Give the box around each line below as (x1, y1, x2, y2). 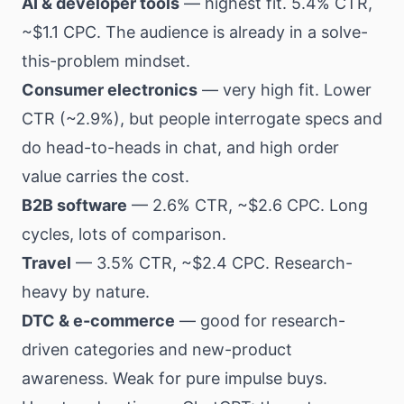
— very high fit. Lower (197, 80, 372, 99)
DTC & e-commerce (22, 311, 175, 330)
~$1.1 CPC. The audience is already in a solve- (22, 23, 368, 41)
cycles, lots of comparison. (22, 225, 226, 243)
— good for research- (175, 311, 345, 330)
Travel (22, 253, 71, 272)
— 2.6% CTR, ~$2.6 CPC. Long (127, 196, 368, 215)
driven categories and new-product (22, 340, 292, 359)
